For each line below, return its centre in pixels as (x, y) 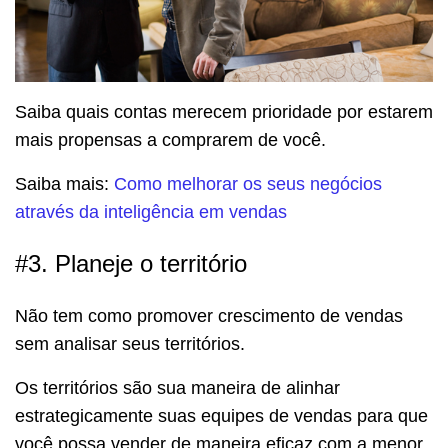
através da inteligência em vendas (151, 211)
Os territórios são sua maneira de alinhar (177, 387)
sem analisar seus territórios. (130, 343)
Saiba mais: (64, 183)
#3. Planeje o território (131, 263)
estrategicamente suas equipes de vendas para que (221, 415)
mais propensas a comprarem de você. (170, 139)
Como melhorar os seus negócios (248, 183)
